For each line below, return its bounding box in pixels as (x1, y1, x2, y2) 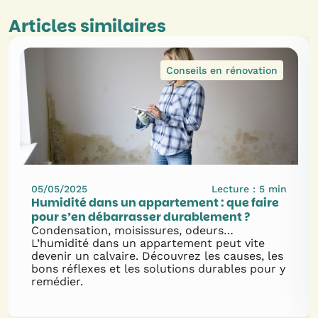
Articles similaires (9, 14, 166, 38)
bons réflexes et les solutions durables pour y (31, 262, 285, 275)
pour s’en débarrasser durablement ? (31, 209, 250, 225)
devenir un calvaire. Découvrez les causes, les (31, 249, 283, 263)
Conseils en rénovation (166, 65, 278, 76)
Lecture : (212, 183, 259, 194)
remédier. (31, 275, 83, 288)
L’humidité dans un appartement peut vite (31, 236, 265, 250)
